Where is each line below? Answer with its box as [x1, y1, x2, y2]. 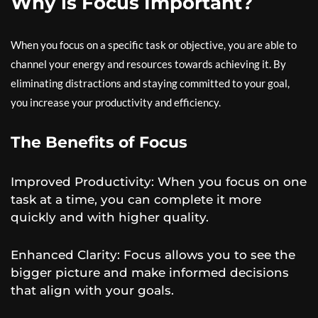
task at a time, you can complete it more [11, 192, 261, 207]
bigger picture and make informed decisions [11, 265, 289, 280]
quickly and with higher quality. [11, 210, 209, 224]
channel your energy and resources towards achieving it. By [11, 57, 286, 70]
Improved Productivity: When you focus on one [11, 175, 307, 189]
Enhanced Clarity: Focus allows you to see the [11, 248, 295, 262]
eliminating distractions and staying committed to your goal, [11, 77, 290, 89]
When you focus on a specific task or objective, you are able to [11, 38, 297, 51]
